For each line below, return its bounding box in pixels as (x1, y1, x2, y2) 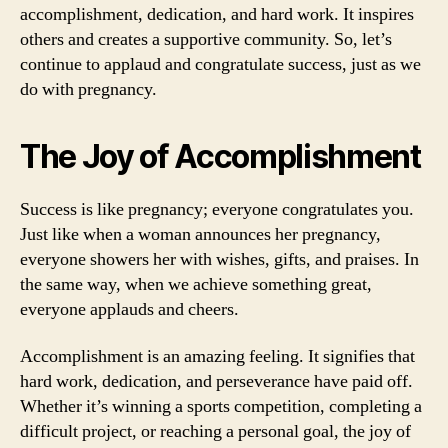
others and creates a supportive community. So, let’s (20, 27, 392, 51)
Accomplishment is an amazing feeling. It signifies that (20, 345, 415, 368)
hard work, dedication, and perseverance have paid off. (20, 370, 413, 393)
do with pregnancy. (20, 77, 157, 101)
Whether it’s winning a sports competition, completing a (20, 395, 422, 418)
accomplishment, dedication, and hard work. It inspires (20, 2, 414, 26)
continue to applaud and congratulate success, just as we (20, 52, 421, 76)
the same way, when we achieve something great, (20, 272, 372, 296)
